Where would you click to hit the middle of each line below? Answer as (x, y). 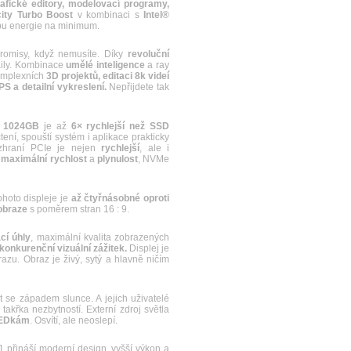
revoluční (149, 54)
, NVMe (154, 159)
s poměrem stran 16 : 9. (78, 209)
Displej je (148, 248)
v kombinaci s (109, 15)
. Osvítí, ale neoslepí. (74, 320)
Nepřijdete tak (138, 87)
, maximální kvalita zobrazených (100, 237)
